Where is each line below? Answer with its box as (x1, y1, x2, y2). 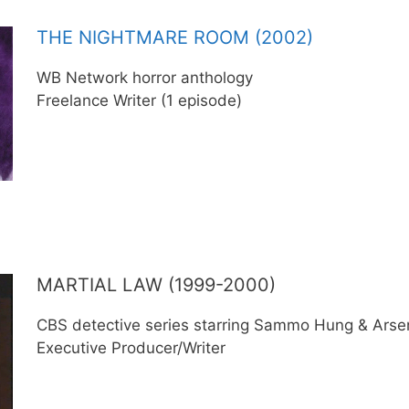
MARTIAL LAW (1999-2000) (36, 274, 276, 296)
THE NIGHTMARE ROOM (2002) (36, 26, 313, 48)
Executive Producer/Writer (36, 339, 225, 357)
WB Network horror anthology (36, 68, 253, 87)
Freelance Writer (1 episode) (36, 91, 242, 110)
